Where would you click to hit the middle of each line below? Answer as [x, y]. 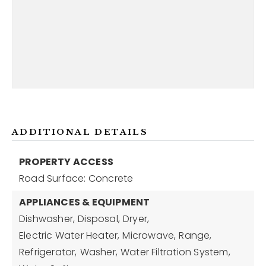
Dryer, [136, 219]
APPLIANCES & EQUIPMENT [85, 202]
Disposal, [99, 219]
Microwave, [149, 235]
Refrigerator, [48, 252]
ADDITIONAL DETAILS [80, 132]
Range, [195, 235]
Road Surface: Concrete [76, 178]
